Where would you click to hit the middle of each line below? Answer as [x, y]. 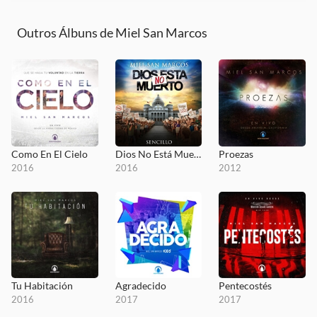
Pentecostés [246, 286]
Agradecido [140, 286]
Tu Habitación [42, 286]
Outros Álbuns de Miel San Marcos [112, 33]
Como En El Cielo [50, 154]
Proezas [236, 154]
